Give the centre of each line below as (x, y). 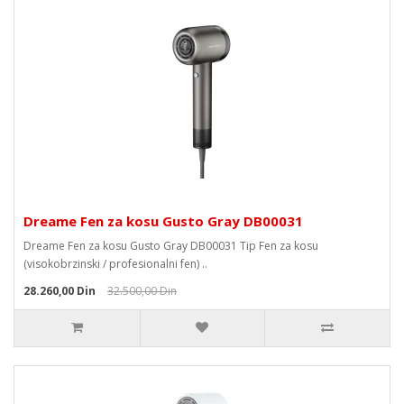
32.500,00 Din (142, 291)
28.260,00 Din (60, 291)
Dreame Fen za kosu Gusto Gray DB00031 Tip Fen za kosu (171, 246)
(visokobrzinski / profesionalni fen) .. (115, 264)
